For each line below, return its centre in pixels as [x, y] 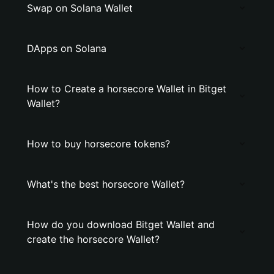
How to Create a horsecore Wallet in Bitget [127, 89]
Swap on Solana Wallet [80, 8]
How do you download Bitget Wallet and [121, 224]
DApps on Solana [67, 48]
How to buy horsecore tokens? [98, 144]
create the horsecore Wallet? [93, 239]
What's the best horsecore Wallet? [106, 184]
